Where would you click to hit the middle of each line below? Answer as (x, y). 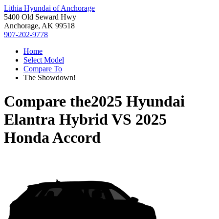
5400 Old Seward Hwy (40, 17)
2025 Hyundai (138, 101)
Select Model (44, 60)
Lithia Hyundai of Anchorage (49, 8)
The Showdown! (50, 77)
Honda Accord (52, 138)
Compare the (47, 101)
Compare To (43, 69)
